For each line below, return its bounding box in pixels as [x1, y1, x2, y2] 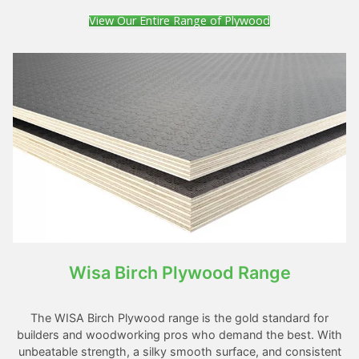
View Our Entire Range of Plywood [89, 12, 270, 28]
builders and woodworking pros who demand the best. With [17, 328, 342, 342]
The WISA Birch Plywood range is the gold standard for [30, 311, 329, 325]
